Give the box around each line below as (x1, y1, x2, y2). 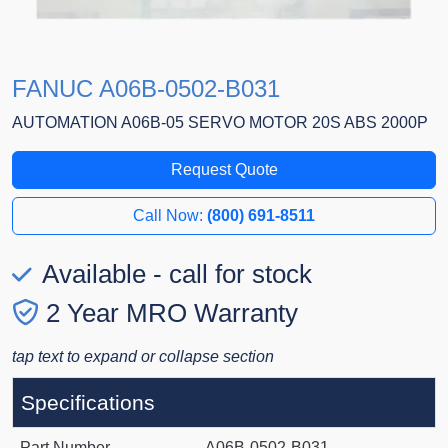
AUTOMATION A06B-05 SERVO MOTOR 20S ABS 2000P (12, 114, 428, 132)
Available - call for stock (36, 259, 312, 290)
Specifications (21, 391, 155, 415)
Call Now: (133, 207, 207, 225)
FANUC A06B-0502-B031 (12, 75, 280, 103)
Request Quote (170, 161, 278, 179)
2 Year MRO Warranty (46, 298, 298, 329)
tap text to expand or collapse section (12, 348, 274, 366)
